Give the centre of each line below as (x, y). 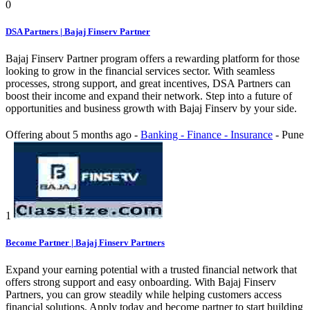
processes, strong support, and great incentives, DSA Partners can (148, 84)
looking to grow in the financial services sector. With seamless (140, 71)
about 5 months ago (90, 135)
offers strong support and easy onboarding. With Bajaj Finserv (141, 282)
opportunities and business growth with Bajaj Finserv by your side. (151, 109)
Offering (26, 135)
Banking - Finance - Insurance (207, 135)
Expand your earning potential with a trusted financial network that (151, 270)
